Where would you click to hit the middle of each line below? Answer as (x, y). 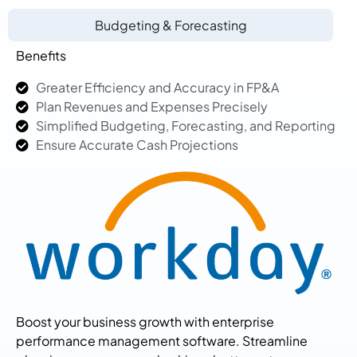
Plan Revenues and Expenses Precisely (152, 107)
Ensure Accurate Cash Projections (137, 145)
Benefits (41, 56)
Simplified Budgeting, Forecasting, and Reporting (186, 126)
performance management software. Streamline (162, 341)
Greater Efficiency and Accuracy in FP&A (157, 88)
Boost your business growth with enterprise (145, 322)
